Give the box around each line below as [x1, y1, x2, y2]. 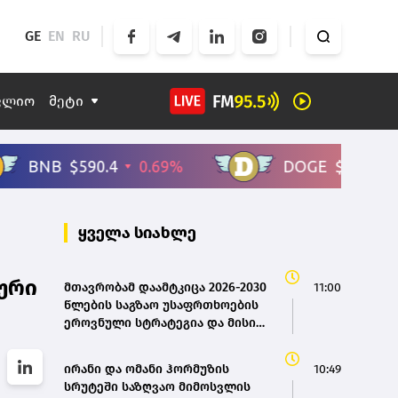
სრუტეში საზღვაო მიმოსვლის [64, 379, 251, 395]
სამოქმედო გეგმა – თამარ [64, 333, 227, 349]
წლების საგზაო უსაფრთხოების [64, 298, 259, 314]
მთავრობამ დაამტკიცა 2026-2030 [64, 280, 267, 296]
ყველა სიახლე [78, 223, 196, 243]
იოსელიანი [64, 351, 135, 367]
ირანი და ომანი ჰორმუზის [64, 362, 229, 378]
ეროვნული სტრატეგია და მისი [64, 315, 256, 331]
